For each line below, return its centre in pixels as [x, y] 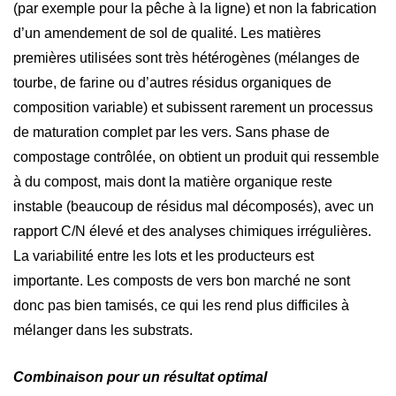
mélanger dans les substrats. [103, 330]
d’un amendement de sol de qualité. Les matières [167, 33]
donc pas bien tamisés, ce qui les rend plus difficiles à [181, 305]
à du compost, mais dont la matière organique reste [173, 181]
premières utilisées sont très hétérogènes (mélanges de [187, 57]
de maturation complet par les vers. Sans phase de [171, 132]
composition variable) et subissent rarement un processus [193, 107]
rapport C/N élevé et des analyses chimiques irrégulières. [192, 231]
